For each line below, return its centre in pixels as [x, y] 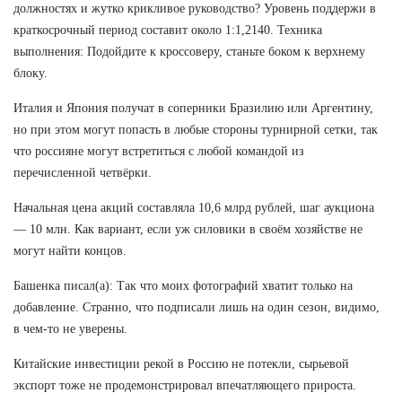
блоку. [31, 73]
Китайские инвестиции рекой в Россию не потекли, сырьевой [181, 363]
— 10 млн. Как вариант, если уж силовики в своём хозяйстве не [188, 229]
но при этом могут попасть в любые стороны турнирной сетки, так [196, 129]
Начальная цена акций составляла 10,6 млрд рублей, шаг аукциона [194, 207]
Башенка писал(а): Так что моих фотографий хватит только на [183, 285]
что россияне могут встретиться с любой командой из [159, 151]
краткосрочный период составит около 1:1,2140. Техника [168, 30]
